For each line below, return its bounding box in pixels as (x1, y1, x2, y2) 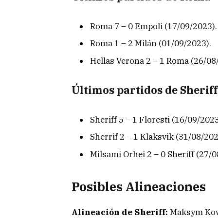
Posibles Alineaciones (72, 179, 206, 195)
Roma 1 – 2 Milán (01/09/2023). (90, 38, 211, 49)
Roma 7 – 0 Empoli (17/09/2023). (90, 20, 217, 32)
